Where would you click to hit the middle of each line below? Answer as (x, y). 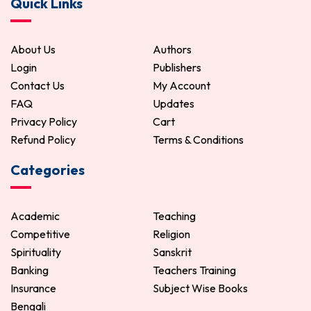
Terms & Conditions (198, 140)
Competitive (40, 234)
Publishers (177, 67)
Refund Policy (43, 140)
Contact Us (37, 85)
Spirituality (36, 252)
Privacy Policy (44, 121)
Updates (174, 103)
